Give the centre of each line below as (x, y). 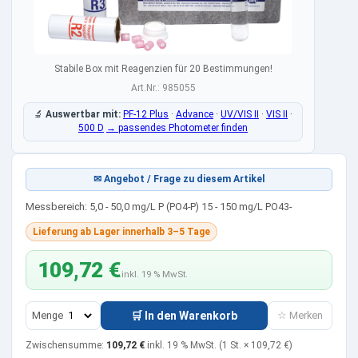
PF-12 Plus (146, 115)
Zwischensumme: (66, 345)
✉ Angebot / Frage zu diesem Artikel (179, 179)
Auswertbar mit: (83, 115)
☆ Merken (300, 316)
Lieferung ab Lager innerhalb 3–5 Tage (122, 231)
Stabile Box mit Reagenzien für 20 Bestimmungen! (163, 69)
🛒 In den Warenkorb (184, 315)
